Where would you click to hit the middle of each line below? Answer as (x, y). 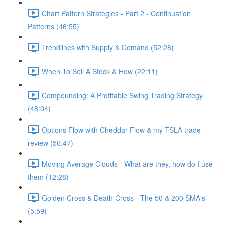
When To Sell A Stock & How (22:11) (100, 71)
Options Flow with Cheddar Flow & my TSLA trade (121, 129)
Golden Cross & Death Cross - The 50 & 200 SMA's (124, 198)
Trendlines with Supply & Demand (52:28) (108, 47)
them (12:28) (48, 177)
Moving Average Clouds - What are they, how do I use (127, 163)
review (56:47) (50, 143)
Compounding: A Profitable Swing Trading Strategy (122, 95)
